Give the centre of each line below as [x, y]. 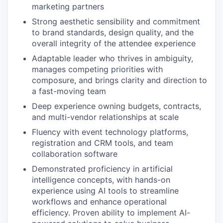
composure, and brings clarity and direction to [119, 80]
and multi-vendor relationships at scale [105, 117]
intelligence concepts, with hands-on [101, 180]
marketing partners [68, 6]
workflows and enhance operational [99, 202]
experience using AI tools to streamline [105, 191]
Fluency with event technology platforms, [110, 132]
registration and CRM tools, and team [103, 143]
